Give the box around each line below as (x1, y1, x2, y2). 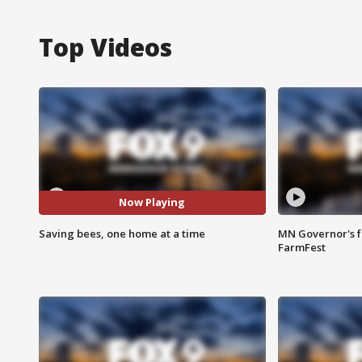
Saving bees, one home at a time (39, 225, 205, 241)
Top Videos (39, 30, 172, 64)
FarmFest (277, 239, 326, 255)
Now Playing (119, 195, 186, 210)
